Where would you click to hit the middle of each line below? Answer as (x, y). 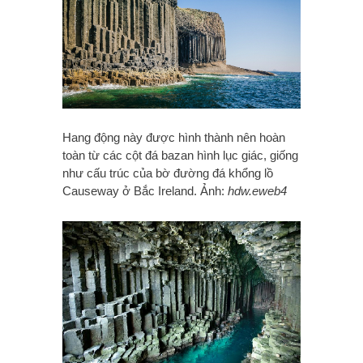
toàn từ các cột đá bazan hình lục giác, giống (180, 156)
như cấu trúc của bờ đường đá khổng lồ (168, 173)
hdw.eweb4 (257, 191)
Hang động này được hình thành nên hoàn (174, 138)
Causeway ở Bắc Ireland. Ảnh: (145, 191)
